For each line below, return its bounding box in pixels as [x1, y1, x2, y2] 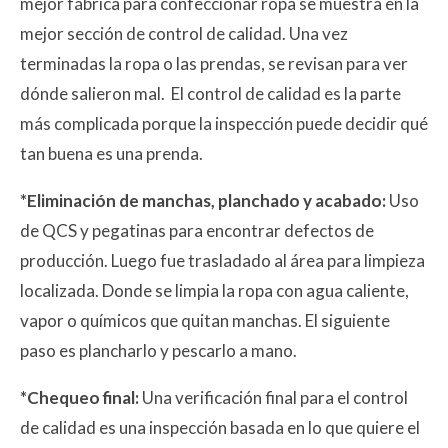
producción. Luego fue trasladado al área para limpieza [20, 249, 425, 271]
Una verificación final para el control [142, 386, 408, 408]
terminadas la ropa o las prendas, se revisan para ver [20, 52, 408, 74]
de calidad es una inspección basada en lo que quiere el [20, 416, 420, 438]
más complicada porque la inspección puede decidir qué [20, 112, 428, 134]
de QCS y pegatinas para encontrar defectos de [20, 219, 374, 241]
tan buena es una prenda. [20, 142, 203, 164]
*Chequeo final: [20, 386, 142, 408]
